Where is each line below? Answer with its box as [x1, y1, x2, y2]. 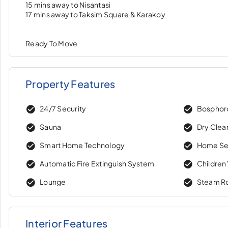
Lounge [40, 177, 66, 186]
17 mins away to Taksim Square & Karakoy [25, 10, 165, 19]
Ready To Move [25, 39, 78, 48]
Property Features [25, 77, 116, 90]
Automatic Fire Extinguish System [40, 158, 154, 168]
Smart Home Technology [40, 140, 125, 150]
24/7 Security [40, 103, 87, 113]
